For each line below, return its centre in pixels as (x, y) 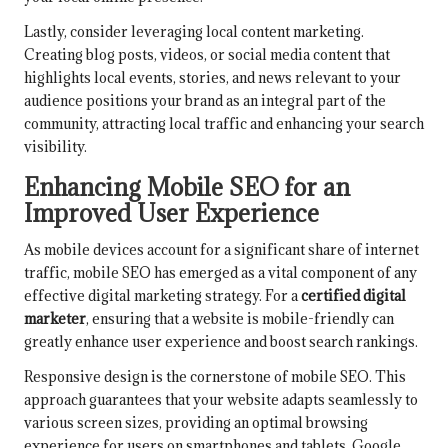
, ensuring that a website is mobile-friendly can (240, 319)
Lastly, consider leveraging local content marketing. (194, 32)
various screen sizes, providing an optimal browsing (196, 423)
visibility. (55, 147)
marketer (55, 319)
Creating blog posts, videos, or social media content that (207, 55)
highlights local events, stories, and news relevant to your (212, 78)
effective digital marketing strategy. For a (162, 296)
